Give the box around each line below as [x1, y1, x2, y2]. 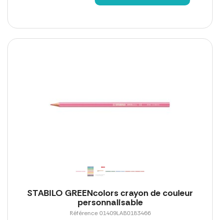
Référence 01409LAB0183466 [69, 209, 151, 217]
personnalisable [77, 196, 143, 208]
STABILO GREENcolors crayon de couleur [27, 187, 193, 199]
